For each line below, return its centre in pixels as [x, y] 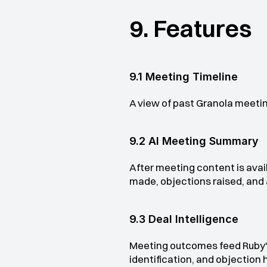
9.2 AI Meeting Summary [194, 141]
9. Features [190, 28]
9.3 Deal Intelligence [184, 219]
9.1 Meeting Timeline [184, 77]
